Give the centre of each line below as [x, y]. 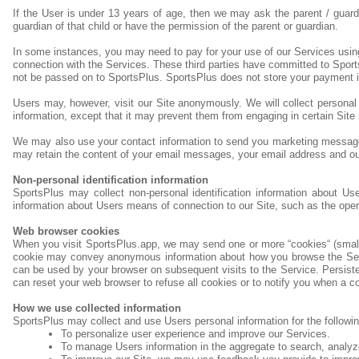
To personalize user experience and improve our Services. [196, 334]
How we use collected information [97, 308]
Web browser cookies [66, 231]
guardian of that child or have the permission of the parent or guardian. [175, 26]
